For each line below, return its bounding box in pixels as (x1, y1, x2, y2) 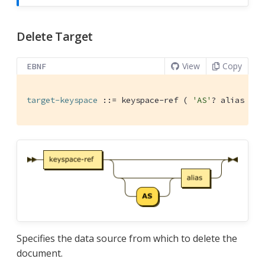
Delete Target (17, 28, 93, 45)
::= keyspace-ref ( (98, 95, 192, 106)
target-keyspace (27, 95, 98, 106)
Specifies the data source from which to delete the (17, 232, 237, 245)
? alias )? (211, 95, 258, 106)
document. (17, 247, 63, 260)
